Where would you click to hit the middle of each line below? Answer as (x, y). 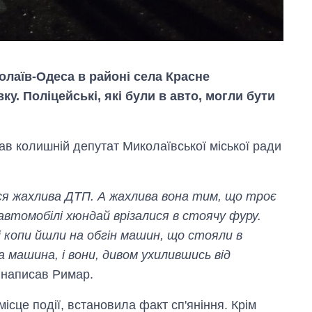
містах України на (250, 279)
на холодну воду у (251, 265)
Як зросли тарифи (251, 252)
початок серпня (245, 292)
